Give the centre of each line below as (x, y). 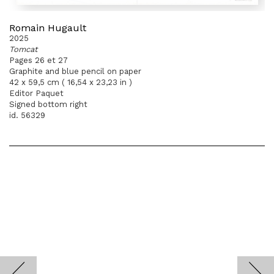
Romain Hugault (48, 28)
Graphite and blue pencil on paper (75, 71)
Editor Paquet (36, 93)
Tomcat (23, 49)
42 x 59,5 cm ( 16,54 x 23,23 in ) (71, 82)
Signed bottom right (48, 104)
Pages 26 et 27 (39, 60)
